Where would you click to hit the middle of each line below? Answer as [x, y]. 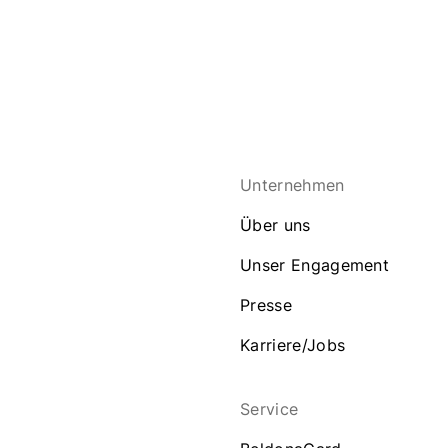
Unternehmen [292, 185]
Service [269, 409]
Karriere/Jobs [293, 345]
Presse [266, 305]
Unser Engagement [315, 265]
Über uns [275, 225]
